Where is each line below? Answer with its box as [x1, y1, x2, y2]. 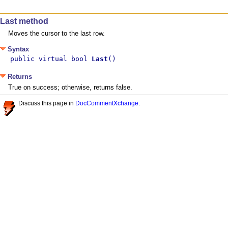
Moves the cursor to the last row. [8, 29, 105, 37]
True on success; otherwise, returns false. [8, 83, 132, 92]
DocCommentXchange [75, 99, 138, 106]
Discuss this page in [18, 99, 75, 106]
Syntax [6, 45, 29, 53]
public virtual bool [10, 54, 92, 63]
